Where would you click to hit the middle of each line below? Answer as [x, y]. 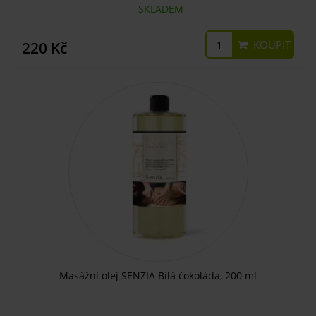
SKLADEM [158, 9]
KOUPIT [271, 44]
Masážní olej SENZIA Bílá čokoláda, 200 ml [158, 275]
